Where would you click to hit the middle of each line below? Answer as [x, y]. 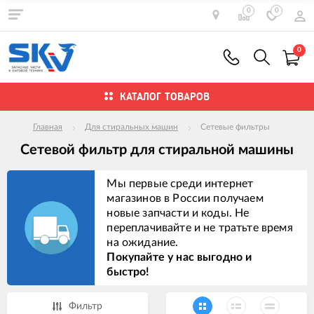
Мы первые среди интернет [180, 183]
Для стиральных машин [131, 127]
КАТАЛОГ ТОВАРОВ [165, 96]
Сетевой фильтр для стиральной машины [157, 150]
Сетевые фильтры [235, 127]
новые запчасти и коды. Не [178, 213]
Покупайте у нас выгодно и [179, 257]
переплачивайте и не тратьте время [200, 227]
